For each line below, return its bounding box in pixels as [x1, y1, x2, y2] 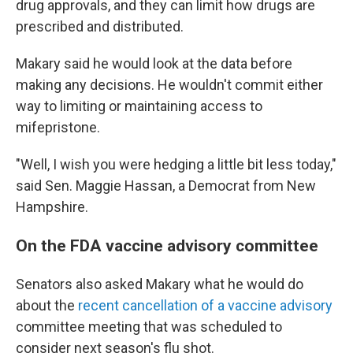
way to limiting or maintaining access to [16, 98, 262, 114]
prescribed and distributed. [16, 18, 184, 35]
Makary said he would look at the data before [16, 55, 292, 72]
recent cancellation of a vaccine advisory [78, 297, 333, 314]
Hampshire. [16, 199, 88, 215]
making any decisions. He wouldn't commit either [16, 76, 323, 93]
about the [16, 297, 78, 314]
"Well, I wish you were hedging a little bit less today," [16, 156, 336, 173]
